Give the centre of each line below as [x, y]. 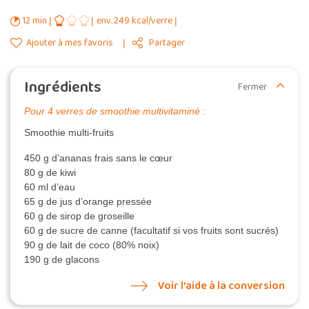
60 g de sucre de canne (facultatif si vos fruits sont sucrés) [151, 231]
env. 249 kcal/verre [136, 21]
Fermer [253, 87]
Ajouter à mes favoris [69, 43]
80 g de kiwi [50, 173]
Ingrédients [63, 88]
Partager [167, 43]
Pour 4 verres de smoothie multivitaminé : [115, 111]
